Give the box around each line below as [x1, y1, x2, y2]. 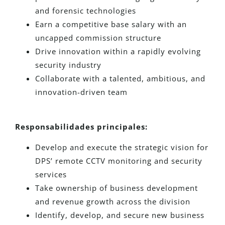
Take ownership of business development [35, 182, 198, 193]
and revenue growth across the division [35, 196, 190, 206]
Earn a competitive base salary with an [35, 19, 187, 30]
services [35, 169, 67, 179]
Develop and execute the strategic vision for [35, 142, 208, 152]
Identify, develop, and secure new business [35, 209, 204, 220]
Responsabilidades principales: [15, 121, 148, 132]
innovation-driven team [35, 87, 128, 97]
